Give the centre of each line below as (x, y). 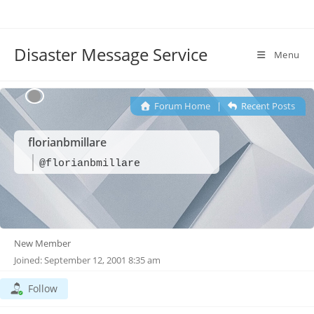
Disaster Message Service (111, 54)
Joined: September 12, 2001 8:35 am (87, 260)
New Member (42, 243)
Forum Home (181, 106)
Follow (43, 288)
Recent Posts (267, 106)
